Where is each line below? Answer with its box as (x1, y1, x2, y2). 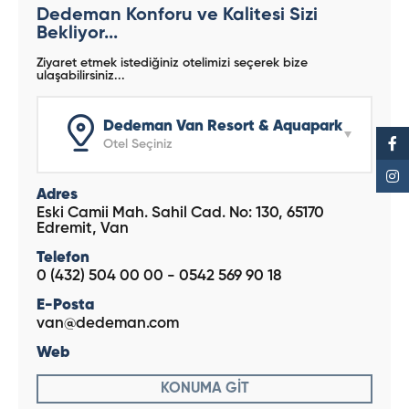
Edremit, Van (37, 220, 129, 236)
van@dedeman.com (37, 315, 179, 331)
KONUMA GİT (160, 381, 249, 396)
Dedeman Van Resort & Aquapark (103, 118, 342, 134)
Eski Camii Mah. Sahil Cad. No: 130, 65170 (37, 204, 324, 221)
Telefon (37, 249, 89, 266)
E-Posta (37, 297, 94, 313)
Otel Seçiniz (103, 137, 173, 151)
